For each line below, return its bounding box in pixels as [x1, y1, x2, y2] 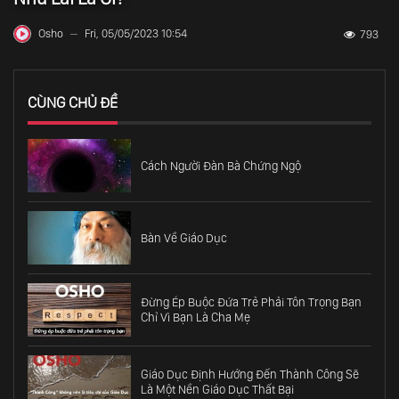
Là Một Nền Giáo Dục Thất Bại [141, 382, 295, 397]
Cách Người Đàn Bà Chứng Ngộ [141, 158, 302, 173]
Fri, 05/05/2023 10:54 [85, 27, 187, 41]
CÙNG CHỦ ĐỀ [28, 94, 118, 112]
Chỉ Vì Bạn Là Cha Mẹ [141, 310, 251, 325]
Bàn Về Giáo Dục [141, 230, 228, 245]
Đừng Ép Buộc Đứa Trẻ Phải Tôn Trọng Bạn [141, 295, 362, 310]
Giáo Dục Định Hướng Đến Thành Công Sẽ [141, 367, 360, 382]
